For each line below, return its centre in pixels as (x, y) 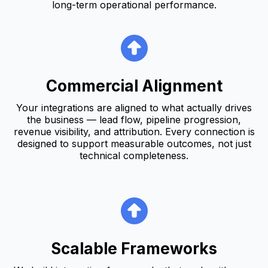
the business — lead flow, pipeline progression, (134, 119)
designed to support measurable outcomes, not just (134, 143)
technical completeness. (134, 155)
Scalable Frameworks (134, 248)
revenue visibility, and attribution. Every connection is (134, 131)
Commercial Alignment (134, 86)
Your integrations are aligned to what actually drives (134, 107)
